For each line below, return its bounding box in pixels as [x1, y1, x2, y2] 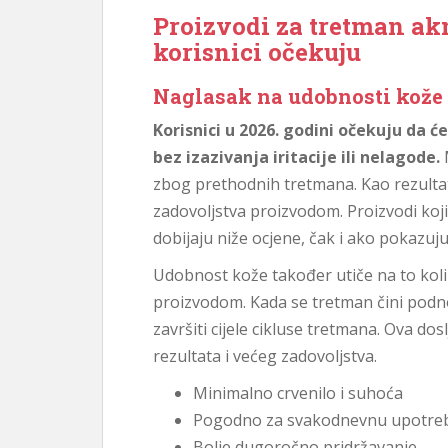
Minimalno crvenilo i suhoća [193, 382, 403, 404]
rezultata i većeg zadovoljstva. [153, 345, 377, 367]
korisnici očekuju [153, 36, 361, 68]
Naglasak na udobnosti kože [153, 83, 443, 109]
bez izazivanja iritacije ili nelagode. [153, 146, 440, 168]
